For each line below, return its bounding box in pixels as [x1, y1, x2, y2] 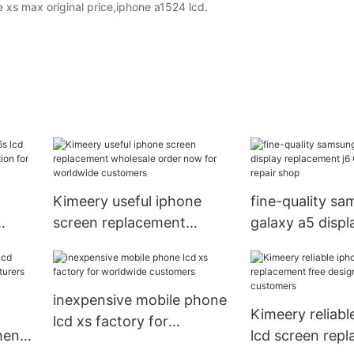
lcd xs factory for [52, 313, 168, 330]
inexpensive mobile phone [52, 292, 227, 309]
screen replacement [52, 214, 186, 232]
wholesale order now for [52, 235, 217, 253]
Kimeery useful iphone [52, 193, 201, 210]
